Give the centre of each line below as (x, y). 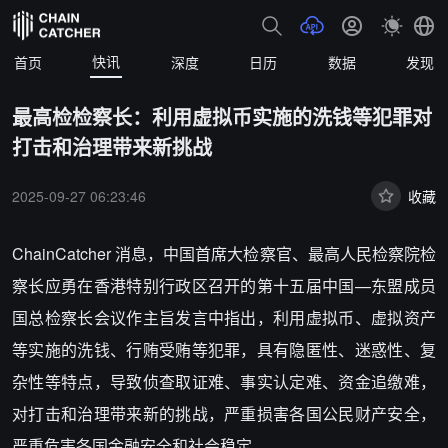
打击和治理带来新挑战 (112, 146)
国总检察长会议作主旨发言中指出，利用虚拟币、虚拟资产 (224, 317)
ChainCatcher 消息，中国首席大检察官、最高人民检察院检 (224, 253)
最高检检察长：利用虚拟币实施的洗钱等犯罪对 (222, 116)
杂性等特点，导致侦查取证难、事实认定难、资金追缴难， (224, 381)
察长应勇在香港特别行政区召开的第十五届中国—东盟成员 (224, 285)
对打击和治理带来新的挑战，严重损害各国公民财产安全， (224, 413)
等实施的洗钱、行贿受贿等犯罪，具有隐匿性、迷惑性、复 (224, 349)
